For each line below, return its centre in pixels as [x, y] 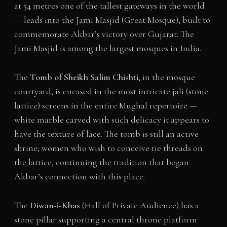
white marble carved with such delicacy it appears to [111, 120]
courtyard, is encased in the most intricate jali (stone [111, 91]
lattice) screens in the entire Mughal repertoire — [105, 106]
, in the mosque [166, 77]
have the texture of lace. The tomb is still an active [106, 134]
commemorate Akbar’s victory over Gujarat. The [104, 34]
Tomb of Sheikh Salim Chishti [84, 77]
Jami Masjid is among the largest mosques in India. [107, 48]
